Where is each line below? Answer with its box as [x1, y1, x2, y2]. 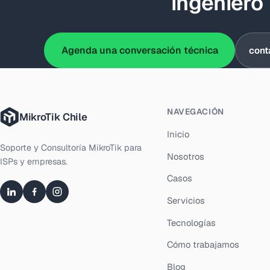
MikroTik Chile [19, 110, 87, 124]
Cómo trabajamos [167, 239, 240, 251]
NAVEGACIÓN [167, 106, 224, 118]
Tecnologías [167, 216, 216, 228]
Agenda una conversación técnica [61, 44, 218, 57]
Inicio [167, 128, 190, 140]
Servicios [167, 194, 206, 206]
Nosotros [167, 150, 205, 162]
